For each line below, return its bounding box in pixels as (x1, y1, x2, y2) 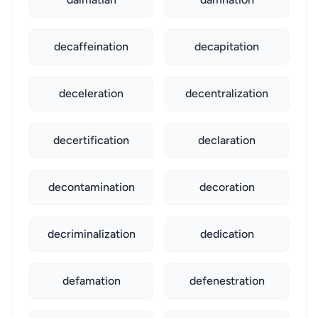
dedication (199, 227, 254, 241)
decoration (199, 180, 255, 194)
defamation (62, 274, 121, 287)
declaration (198, 133, 256, 147)
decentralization (185, 87, 268, 100)
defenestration (189, 274, 265, 287)
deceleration (59, 87, 124, 100)
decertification (53, 133, 129, 147)
